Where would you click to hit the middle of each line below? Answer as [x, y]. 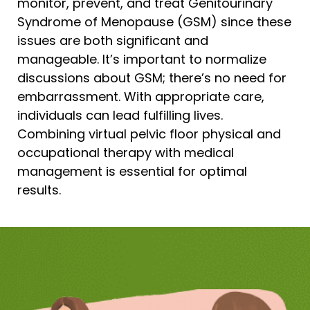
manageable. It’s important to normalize [142, 60]
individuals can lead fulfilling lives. [120, 116]
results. [39, 190]
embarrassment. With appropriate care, [141, 97]
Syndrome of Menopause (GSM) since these [154, 22]
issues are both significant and [113, 41]
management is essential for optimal [132, 172]
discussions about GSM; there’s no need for [152, 78]
